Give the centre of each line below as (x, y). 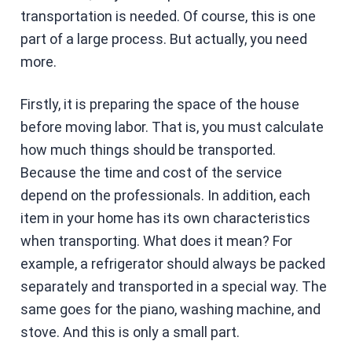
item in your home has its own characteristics (165, 218)
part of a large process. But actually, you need (163, 38)
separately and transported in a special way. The (173, 286)
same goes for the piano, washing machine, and (170, 309)
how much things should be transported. (148, 149)
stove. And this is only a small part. (130, 332)
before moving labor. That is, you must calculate (172, 126)
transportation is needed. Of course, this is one (168, 16)
